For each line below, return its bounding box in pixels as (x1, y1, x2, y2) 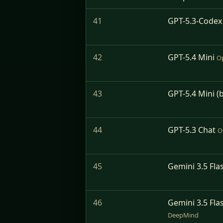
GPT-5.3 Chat (168, 124, 216, 135)
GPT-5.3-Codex (168, 15, 222, 26)
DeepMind (168, 211, 199, 220)
